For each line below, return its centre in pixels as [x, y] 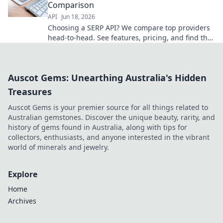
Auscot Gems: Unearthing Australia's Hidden [107, 78]
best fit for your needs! [86, 48]
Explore [23, 174]
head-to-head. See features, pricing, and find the [130, 38]
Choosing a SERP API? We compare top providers [129, 28]
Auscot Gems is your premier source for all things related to [108, 108]
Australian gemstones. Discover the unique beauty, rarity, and [111, 117]
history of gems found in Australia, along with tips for [98, 127]
